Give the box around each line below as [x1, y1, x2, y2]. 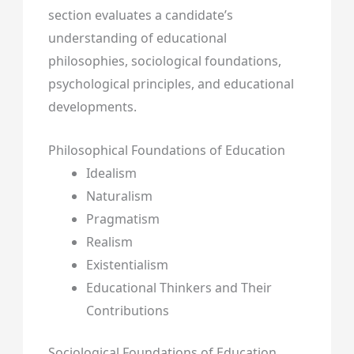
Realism [85, 232, 133, 250]
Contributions [85, 301, 169, 319]
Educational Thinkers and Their [85, 278, 272, 296]
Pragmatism [85, 209, 160, 228]
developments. [47, 98, 137, 116]
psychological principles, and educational [47, 75, 294, 93]
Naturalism [85, 186, 153, 205]
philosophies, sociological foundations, [47, 52, 281, 70]
